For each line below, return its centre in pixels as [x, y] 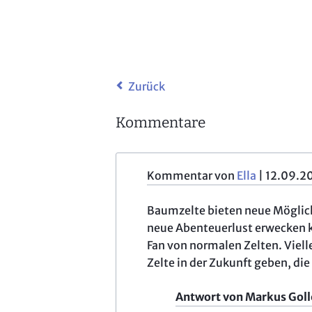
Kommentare [161, 123]
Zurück [147, 86]
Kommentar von [192, 175]
